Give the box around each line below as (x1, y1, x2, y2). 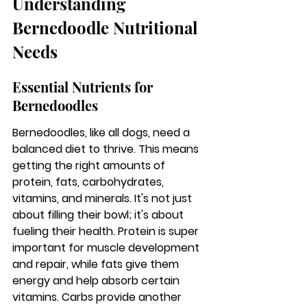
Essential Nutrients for (12, 77, 156, 96)
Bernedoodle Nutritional (12, 16, 201, 38)
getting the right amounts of (12, 158, 168, 173)
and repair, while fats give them (12, 256, 182, 272)
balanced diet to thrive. (12, 141, 138, 157)
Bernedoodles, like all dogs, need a (12, 125, 193, 140)
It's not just (132, 191, 195, 206)
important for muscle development (12, 240, 202, 256)
